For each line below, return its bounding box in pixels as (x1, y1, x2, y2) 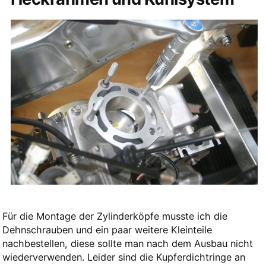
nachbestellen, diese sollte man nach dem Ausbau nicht (2, 237, 253, 249)
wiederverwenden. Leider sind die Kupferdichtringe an (2, 251, 245, 263)
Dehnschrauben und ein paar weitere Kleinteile (2, 223, 212, 236)
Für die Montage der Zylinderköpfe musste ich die (2, 210, 227, 222)
